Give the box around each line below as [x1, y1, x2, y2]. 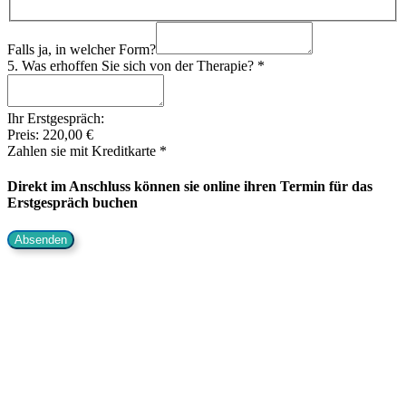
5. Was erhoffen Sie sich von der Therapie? [7, 57, 257, 73]
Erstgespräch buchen [7, 195, 138, 211]
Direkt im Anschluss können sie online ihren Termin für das [7, 179, 372, 195]
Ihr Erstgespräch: [7, 110, 104, 126]
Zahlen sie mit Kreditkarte [7, 142, 159, 159]
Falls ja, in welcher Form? [7, 41, 156, 57]
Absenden [14, 233, 67, 247]
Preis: [7, 126, 43, 142]
